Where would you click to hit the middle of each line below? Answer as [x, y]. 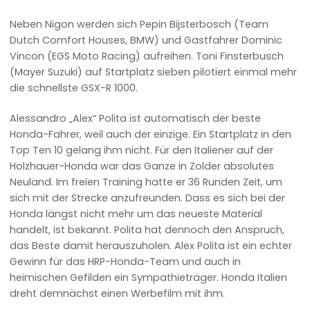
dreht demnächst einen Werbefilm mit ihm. [118, 294]
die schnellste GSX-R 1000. [74, 88]
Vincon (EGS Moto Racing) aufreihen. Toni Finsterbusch [147, 56]
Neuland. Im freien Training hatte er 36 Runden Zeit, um [146, 182]
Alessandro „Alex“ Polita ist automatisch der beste [136, 119]
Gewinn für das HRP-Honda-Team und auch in [126, 262]
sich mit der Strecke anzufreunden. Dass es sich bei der [148, 198]
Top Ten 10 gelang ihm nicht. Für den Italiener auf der [142, 151]
